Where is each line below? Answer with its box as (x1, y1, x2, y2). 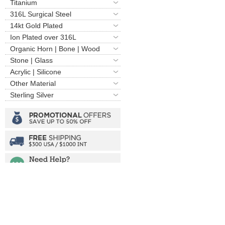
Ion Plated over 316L (10, 33, 76, 41)
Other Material (10, 79, 56, 87)
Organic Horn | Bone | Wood (10, 44, 100, 53)
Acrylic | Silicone (10, 67, 61, 76)
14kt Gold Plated (10, 21, 63, 30)
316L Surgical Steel (10, 10, 71, 18)
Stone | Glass (10, 56, 53, 64)
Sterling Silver (10, 90, 54, 99)
